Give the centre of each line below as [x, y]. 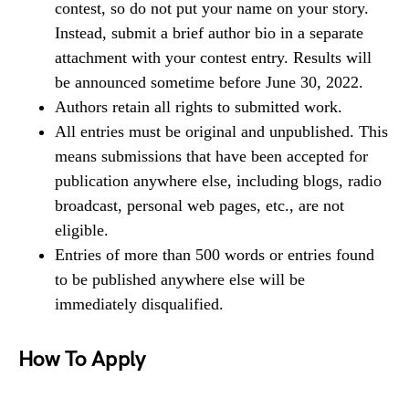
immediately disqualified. [139, 304]
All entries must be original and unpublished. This [221, 132]
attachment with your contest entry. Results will [213, 58]
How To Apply [82, 360]
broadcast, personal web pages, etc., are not [199, 206]
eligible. [82, 231]
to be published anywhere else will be [180, 280]
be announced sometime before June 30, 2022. [209, 83]
